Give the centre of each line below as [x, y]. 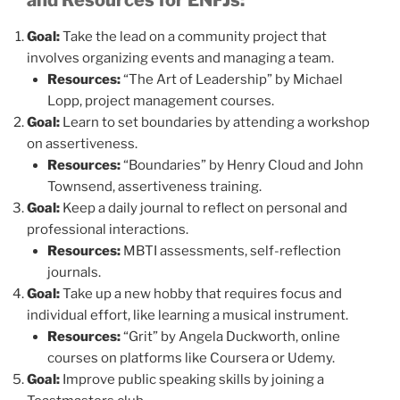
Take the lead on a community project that [193, 36]
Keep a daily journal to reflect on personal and [204, 208]
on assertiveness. [82, 143]
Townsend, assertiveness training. [154, 186]
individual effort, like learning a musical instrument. [187, 315]
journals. [74, 272]
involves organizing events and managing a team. [180, 58]
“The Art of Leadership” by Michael [231, 79]
